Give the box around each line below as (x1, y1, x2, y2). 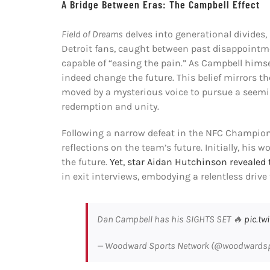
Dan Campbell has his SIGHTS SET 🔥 (96, 213, 244, 225)
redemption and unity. (61, 100, 159, 112)
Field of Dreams (61, 28, 123, 40)
